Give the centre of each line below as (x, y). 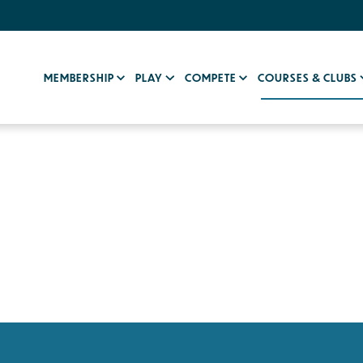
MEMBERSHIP (81, 77)
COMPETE (211, 77)
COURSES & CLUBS (309, 77)
